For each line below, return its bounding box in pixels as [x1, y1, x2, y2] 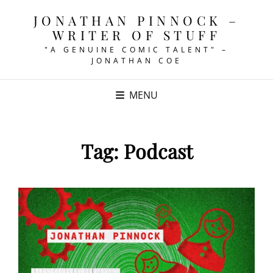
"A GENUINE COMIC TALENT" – [44, 44, 229, 55]
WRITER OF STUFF [52, 26, 221, 43]
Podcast [123, 138, 193, 164]
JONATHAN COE [91, 55, 182, 66]
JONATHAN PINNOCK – [33, 12, 240, 29]
